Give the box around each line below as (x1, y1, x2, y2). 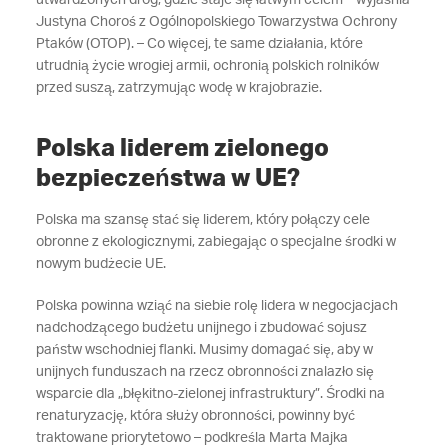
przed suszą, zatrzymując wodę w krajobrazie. (35, 81, 334, 95)
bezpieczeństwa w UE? (35, 167, 300, 191)
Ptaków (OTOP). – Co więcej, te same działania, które (35, 37, 363, 51)
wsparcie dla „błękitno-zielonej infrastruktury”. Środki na (35, 387, 385, 401)
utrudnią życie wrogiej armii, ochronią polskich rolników (35, 59, 379, 73)
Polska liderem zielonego (35, 137, 329, 161)
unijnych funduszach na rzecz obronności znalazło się (35, 365, 374, 379)
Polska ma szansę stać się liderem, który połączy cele (35, 213, 370, 227)
